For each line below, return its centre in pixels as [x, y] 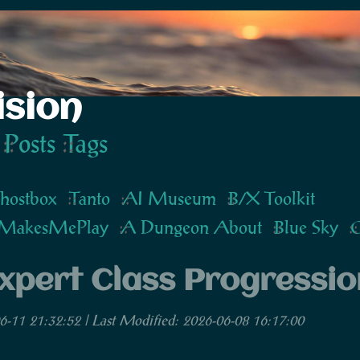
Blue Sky [306, 227]
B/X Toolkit [272, 198]
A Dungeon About [191, 227]
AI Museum [169, 198]
